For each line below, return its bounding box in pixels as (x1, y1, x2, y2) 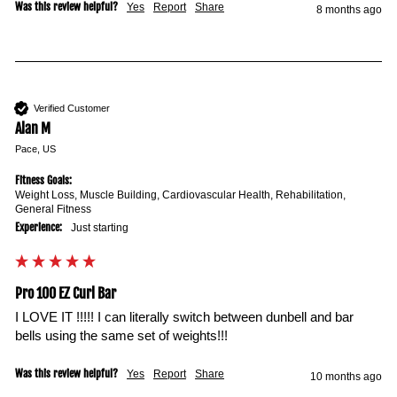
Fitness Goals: (15, 174, 72, 187)
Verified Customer (34, 102, 110, 113)
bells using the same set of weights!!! (15, 328, 228, 343)
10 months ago (310, 370, 382, 383)
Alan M (15, 120, 51, 137)
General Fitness (15, 203, 91, 215)
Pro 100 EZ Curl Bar (15, 284, 116, 302)
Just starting (76, 222, 128, 234)
